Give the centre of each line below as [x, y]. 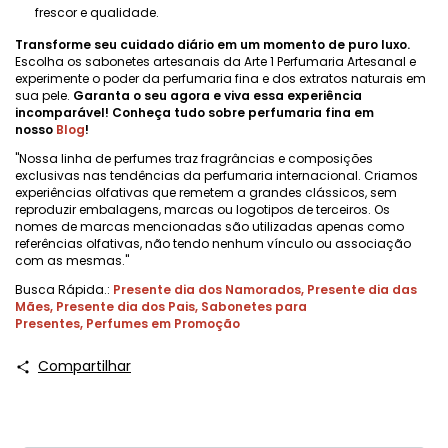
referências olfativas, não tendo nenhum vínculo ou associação [213, 243]
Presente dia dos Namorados [207, 289]
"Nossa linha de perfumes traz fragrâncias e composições [194, 158]
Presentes [47, 323]
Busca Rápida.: [64, 289]
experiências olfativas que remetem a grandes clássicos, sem [206, 192]
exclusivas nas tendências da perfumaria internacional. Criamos [216, 175]
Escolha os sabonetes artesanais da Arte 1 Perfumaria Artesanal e [215, 61]
